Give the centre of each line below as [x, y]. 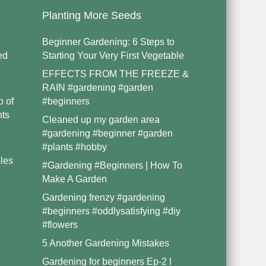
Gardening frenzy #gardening [103, 198]
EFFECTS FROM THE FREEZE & [115, 74]
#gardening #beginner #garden [107, 134]
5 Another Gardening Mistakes [105, 243]
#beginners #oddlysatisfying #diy [111, 211]
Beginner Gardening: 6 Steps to [108, 42]
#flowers [60, 225]
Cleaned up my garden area [101, 120]
